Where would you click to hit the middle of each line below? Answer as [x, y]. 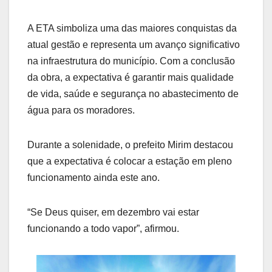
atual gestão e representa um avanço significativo [134, 45]
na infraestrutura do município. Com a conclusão [131, 61]
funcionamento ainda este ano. [93, 178]
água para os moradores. [81, 110]
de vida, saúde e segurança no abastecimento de [133, 94]
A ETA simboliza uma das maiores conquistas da [132, 29]
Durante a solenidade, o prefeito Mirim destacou [130, 145]
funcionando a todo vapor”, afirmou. [103, 229]
